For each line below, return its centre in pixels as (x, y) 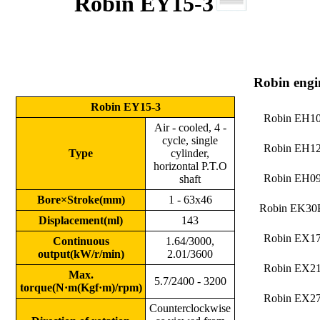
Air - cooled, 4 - (190, 127)
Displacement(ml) (81, 220)
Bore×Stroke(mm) (81, 200)
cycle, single (190, 140)
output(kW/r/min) (81, 254)
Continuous (81, 241)
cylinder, (190, 153)
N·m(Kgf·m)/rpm (97, 287)
